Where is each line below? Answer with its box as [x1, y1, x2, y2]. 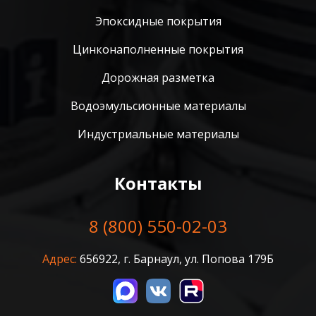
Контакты [114, 171, 202, 195]
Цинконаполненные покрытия [73, 41, 243, 57]
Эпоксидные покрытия [95, 13, 221, 29]
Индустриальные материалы [77, 126, 239, 142]
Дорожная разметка [102, 69, 214, 85]
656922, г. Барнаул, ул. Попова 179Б [77, 250, 274, 267]
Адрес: [42, 250, 77, 267]
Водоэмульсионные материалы [70, 97, 246, 114]
